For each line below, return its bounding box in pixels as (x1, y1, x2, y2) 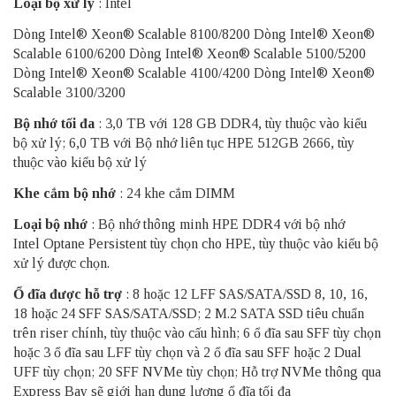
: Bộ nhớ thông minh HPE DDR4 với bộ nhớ (88, 216, 345, 232)
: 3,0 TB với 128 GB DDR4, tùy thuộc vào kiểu (95, 115, 367, 131)
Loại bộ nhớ (13, 216, 88, 232)
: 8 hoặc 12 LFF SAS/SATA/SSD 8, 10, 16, (122, 286, 368, 301)
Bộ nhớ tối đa (13, 115, 95, 131)
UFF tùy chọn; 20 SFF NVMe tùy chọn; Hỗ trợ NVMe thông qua (13, 363, 381, 379)
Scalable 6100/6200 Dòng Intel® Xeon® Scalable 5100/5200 (13, 45, 366, 61)
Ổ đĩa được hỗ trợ (13, 286, 122, 301)
